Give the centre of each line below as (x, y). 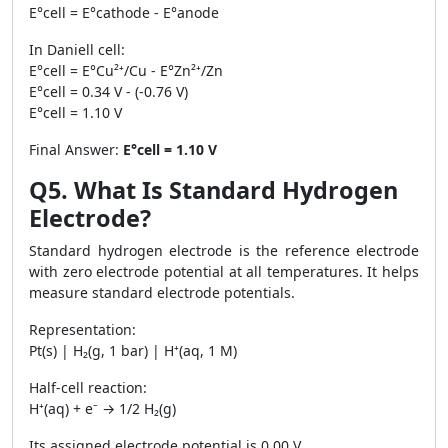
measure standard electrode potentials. (162, 292)
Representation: (82, 329)
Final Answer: (76, 149)
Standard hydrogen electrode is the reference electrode (224, 250)
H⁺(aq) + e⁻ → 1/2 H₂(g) (102, 408)
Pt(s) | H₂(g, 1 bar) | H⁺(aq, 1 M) (133, 350)
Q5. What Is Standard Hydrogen (213, 190)
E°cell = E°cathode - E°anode (124, 12)
